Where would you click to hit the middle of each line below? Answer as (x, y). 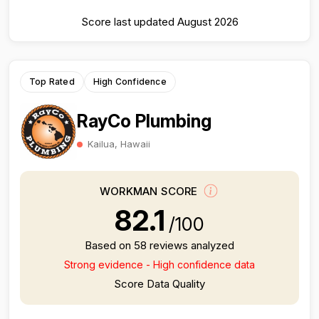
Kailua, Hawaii (119, 143)
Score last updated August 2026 (159, 22)
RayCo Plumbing (144, 121)
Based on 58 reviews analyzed (159, 245)
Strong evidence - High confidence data (159, 265)
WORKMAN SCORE (150, 192)
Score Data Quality (159, 284)
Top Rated (52, 82)
